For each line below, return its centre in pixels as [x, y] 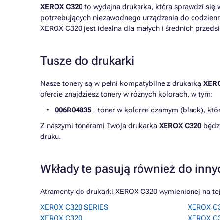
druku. [51, 137]
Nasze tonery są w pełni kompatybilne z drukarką [122, 83]
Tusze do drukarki [87, 61]
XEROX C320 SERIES [74, 207]
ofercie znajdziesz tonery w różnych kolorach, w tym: [126, 94]
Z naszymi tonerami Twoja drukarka [100, 126]
